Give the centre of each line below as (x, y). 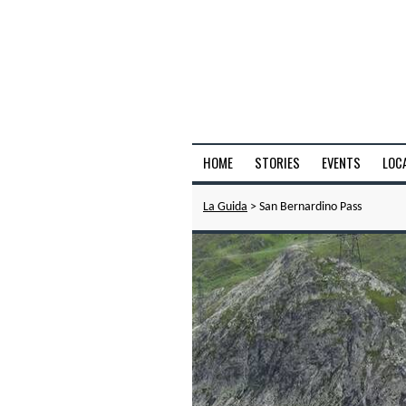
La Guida (225, 207)
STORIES (277, 163)
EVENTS (341, 163)
